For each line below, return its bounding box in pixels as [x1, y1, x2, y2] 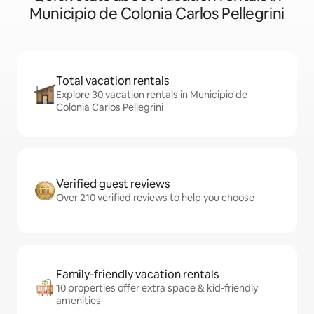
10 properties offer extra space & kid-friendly [56, 282, 258, 295]
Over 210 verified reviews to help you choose [56, 191, 254, 205]
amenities [56, 294, 101, 308]
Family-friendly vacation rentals [56, 267, 219, 282]
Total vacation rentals [56, 74, 169, 89]
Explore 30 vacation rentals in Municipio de [56, 88, 247, 102]
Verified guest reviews [56, 177, 170, 192]
